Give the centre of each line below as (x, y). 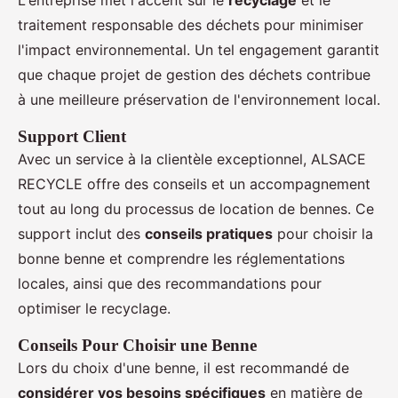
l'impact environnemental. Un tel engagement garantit (199, 49)
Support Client (72, 136)
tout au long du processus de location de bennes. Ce (196, 208)
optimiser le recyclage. (94, 308)
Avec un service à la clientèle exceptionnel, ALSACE (192, 159)
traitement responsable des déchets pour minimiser (191, 24)
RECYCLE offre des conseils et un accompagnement (194, 183)
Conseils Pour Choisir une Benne (137, 345)
